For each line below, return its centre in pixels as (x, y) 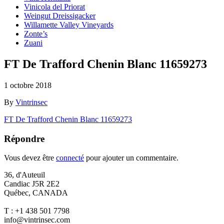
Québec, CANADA (36, 193)
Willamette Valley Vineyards (69, 25)
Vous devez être (30, 158)
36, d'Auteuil (24, 175)
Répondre (24, 138)
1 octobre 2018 (28, 85)
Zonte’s (36, 34)
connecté (70, 158)
